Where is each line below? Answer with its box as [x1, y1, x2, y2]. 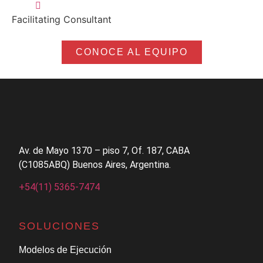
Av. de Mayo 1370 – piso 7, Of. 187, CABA [19, 144, 190, 156]
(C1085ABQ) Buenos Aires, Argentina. [19, 159, 171, 170]
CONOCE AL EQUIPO [75, 46, 188, 57]
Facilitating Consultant [12, 13, 112, 25]
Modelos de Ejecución [19, 244, 112, 255]
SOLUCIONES [19, 220, 100, 232]
